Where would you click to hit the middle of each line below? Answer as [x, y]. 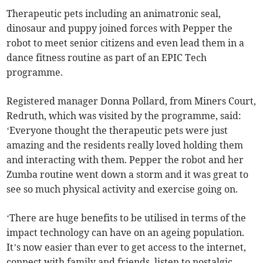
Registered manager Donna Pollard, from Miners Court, [131, 101]
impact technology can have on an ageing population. [126, 233]
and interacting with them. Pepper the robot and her [125, 160]
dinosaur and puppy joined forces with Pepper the [120, 28]
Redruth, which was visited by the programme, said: [124, 116]
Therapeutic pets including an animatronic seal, [114, 14]
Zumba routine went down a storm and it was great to [128, 175]
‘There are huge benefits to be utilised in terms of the [127, 218]
